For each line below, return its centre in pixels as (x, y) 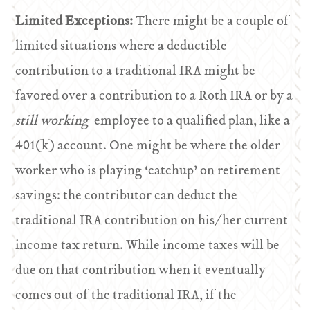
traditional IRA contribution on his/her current (152, 221)
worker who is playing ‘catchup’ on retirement (148, 171)
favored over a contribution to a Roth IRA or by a (154, 97)
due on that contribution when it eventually (141, 271)
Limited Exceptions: (76, 22)
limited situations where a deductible (121, 47)
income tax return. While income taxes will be (148, 246)
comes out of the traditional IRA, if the (126, 296)
